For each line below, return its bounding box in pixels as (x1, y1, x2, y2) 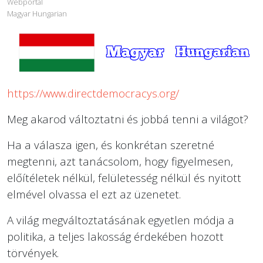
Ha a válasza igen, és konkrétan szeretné (7, 137, 214, 152)
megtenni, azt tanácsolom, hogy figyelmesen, (7, 153, 233, 168)
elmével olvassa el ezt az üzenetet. (7, 186, 181, 201)
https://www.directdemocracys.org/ (7, 85, 179, 100)
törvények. (7, 245, 59, 260)
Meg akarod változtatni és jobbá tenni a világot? (7, 111, 248, 126)
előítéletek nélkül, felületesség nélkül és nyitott (7, 170, 241, 185)
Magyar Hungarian (7, 8, 67, 19)
